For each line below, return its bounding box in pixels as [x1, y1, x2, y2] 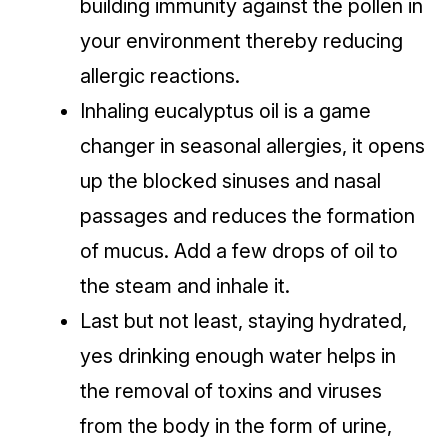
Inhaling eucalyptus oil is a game [80, 99, 371, 124]
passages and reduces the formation [80, 204, 415, 229]
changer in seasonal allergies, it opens [80, 134, 425, 159]
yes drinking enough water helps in [80, 344, 396, 369]
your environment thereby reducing [80, 29, 403, 54]
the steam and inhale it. [80, 274, 295, 299]
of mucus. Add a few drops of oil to [80, 239, 398, 264]
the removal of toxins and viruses [80, 379, 382, 404]
